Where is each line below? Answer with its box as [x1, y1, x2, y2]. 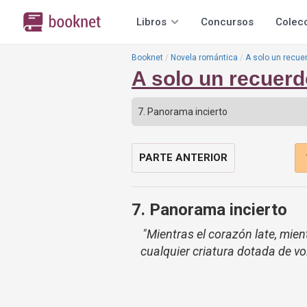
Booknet [132, 53, 163, 62]
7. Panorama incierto [132, 200, 287, 219]
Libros [136, 16, 167, 28]
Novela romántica [171, 53, 238, 62]
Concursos [201, 16, 254, 28]
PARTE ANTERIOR [139, 151, 228, 164]
